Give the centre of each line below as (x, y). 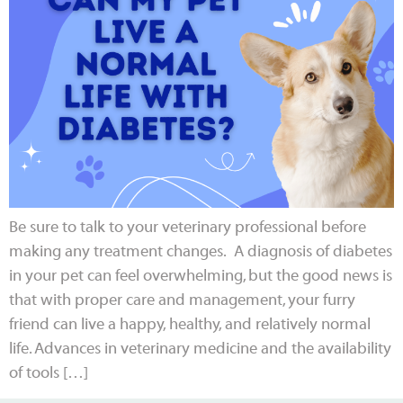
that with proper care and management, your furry (182, 300)
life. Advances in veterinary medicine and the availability (200, 349)
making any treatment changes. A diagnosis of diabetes (201, 252)
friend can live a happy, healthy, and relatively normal (190, 325)
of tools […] (49, 373)
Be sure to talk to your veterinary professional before (188, 228)
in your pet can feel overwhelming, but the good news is (201, 276)
